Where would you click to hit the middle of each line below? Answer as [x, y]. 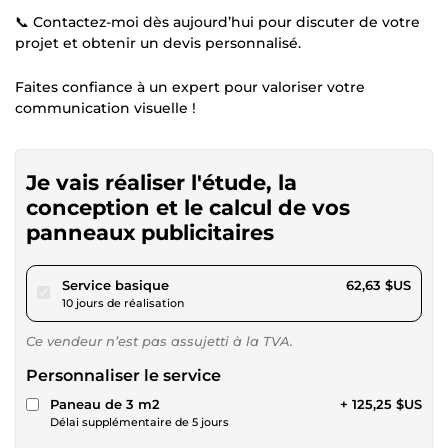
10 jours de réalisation [123, 302]
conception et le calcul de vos [188, 207]
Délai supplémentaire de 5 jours [139, 421]
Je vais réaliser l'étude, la [161, 182]
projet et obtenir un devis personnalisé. [158, 42]
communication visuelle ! [105, 107]
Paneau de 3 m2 [105, 403]
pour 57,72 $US [217, 283]
